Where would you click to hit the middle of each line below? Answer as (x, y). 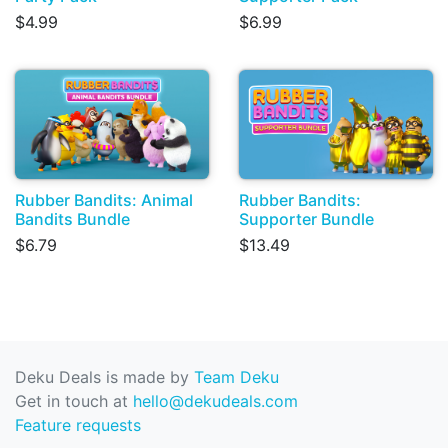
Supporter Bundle (306, 218)
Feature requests (78, 425)
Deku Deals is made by (104, 377)
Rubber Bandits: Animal (104, 199)
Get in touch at (74, 401)
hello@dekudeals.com (215, 401)
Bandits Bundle (72, 218)
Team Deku (236, 377)
